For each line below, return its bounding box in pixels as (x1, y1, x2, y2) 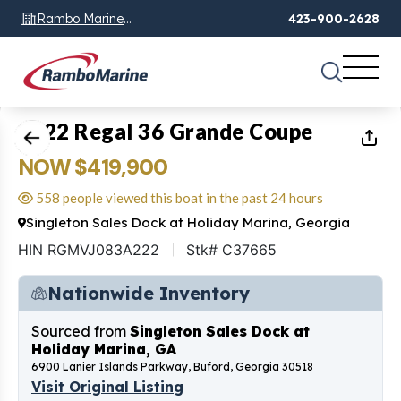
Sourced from (31, 321, 130, 340)
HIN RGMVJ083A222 (18, 240, 159, 259)
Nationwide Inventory (47, 281, 250, 304)
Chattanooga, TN (37, 31, 140, 48)
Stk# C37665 (186, 240, 277, 259)
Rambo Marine (37, 10, 124, 27)
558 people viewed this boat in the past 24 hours (33, 189, 323, 206)
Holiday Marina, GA (31, 339, 176, 358)
